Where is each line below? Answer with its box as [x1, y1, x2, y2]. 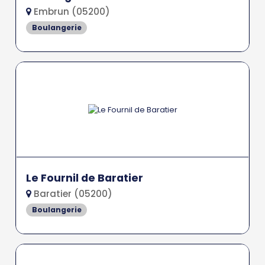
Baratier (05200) [31, 187, 113, 200]
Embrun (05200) [31, 5, 111, 18]
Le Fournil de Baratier [26, 170, 144, 185]
